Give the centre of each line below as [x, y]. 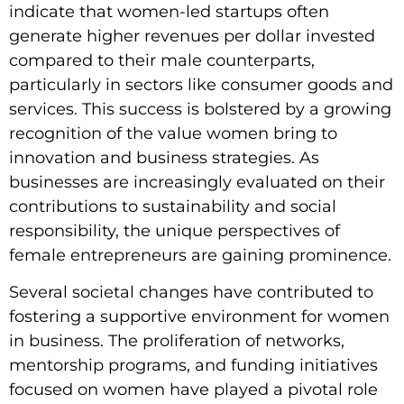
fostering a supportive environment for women [199, 317]
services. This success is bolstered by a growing [200, 110]
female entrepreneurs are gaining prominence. [200, 256]
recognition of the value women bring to [173, 134]
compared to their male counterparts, [162, 61]
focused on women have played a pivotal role [193, 390]
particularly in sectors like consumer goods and [201, 85]
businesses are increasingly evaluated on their [197, 183]
